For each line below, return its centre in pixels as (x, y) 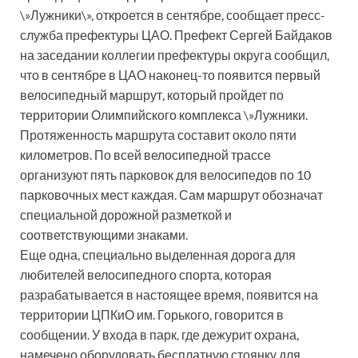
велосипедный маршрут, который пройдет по (152, 95)
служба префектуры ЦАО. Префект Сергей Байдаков (176, 35)
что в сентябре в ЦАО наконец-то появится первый (170, 75)
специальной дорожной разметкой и (126, 215)
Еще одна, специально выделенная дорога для (158, 255)
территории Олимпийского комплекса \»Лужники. (164, 115)
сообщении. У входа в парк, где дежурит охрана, (159, 334)
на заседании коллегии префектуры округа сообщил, (175, 55)
